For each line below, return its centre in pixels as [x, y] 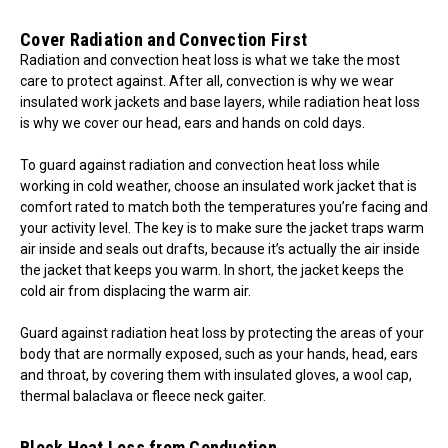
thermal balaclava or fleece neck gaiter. [143, 396]
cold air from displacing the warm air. [135, 291]
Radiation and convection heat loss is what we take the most [210, 60]
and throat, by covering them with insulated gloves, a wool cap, [216, 375]
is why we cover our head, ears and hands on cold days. [192, 123]
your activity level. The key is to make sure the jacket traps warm [222, 228]
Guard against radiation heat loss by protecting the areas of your [222, 333]
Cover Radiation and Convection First [163, 39]
